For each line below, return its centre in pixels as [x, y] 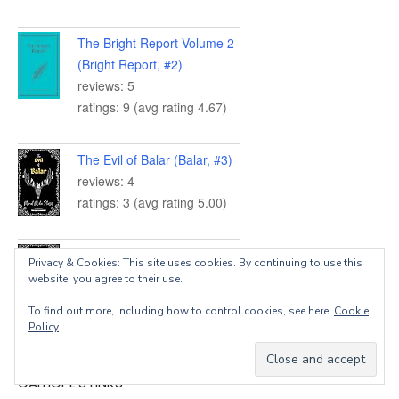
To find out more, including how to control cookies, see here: [181, 311]
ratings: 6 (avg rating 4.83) [152, 319]
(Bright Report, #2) [130, 65]
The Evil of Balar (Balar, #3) [155, 160]
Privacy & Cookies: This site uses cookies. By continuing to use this [195, 263]
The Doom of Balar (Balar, [151, 255]
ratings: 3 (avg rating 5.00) [152, 203]
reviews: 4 [106, 181]
